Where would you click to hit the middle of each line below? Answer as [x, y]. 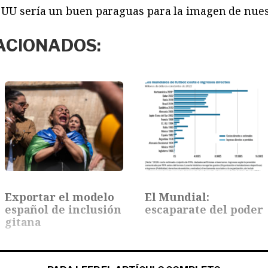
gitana [23, 222]
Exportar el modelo [60, 197]
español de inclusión [63, 209]
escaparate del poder [204, 209]
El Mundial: [177, 197]
